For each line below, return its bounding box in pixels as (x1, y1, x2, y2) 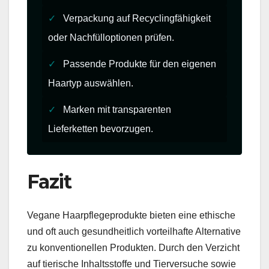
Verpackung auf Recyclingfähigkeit (61, 13, 211, 23)
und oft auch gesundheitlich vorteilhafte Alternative (27, 226, 241, 237)
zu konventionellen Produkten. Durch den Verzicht (27, 243, 240, 253)
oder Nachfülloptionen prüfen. (48, 32, 174, 43)
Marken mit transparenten (61, 104, 171, 115)
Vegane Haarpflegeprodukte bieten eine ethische (27, 210, 235, 221)
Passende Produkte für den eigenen (61, 59, 216, 69)
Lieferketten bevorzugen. (48, 124, 153, 134)
